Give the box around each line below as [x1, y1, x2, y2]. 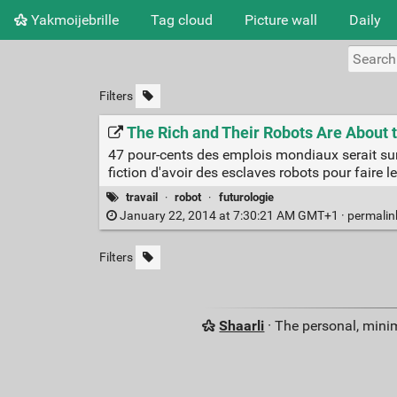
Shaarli [219, 317, 265, 335]
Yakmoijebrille [27, 11, 119, 28]
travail [126, 190, 159, 204]
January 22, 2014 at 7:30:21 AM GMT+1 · [116, 208, 347, 224]
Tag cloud [151, 11, 213, 28]
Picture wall [245, 11, 317, 28]
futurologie [218, 190, 274, 204]
